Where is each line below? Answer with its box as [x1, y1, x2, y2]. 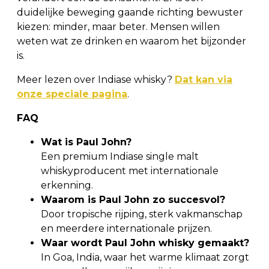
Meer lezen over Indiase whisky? [17, 73, 175, 85]
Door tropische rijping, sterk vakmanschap [41, 208, 243, 220]
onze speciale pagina [17, 88, 127, 100]
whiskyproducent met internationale [41, 165, 219, 177]
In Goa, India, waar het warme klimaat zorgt [41, 251, 249, 263]
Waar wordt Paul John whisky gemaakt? [41, 237, 249, 249]
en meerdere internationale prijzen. [41, 222, 212, 234]
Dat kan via [175, 73, 232, 85]
